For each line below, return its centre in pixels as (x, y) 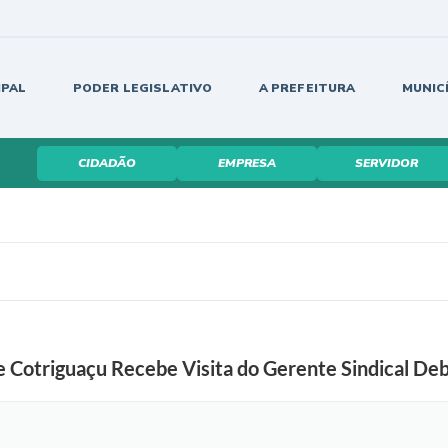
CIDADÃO (106, 163)
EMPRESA (246, 163)
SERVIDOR (386, 163)
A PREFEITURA (307, 88)
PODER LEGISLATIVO (142, 88)
